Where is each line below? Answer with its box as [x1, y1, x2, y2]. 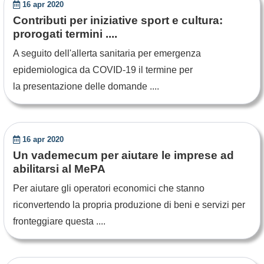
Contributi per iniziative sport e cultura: [13, 14, 223, 27]
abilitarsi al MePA [13, 163, 105, 175]
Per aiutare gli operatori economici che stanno [13, 183, 204, 193]
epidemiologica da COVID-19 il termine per [13, 65, 193, 75]
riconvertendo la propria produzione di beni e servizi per [13, 200, 245, 210]
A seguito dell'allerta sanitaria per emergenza [13, 48, 201, 58]
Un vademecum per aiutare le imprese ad [13, 149, 234, 161]
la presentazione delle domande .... [13, 81, 159, 91]
